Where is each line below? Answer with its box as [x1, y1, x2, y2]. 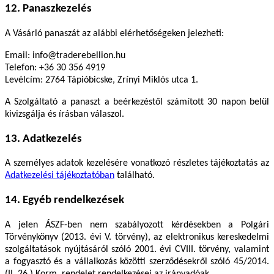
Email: [5, 50, 32, 61]
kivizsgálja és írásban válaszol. [5, 109, 124, 119]
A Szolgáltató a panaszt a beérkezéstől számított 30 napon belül [5, 97, 269, 107]
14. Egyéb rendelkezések [5, 194, 124, 206]
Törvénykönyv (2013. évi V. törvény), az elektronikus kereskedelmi [5, 232, 269, 242]
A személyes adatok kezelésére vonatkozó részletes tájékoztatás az [5, 158, 269, 169]
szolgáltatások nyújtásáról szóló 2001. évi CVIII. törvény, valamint [5, 244, 269, 254]
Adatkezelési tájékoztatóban [5, 171, 114, 181]
